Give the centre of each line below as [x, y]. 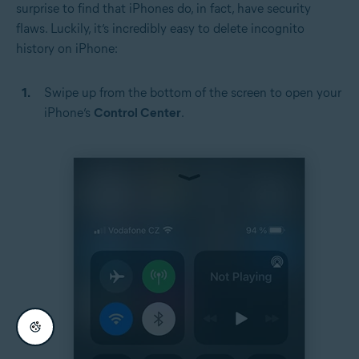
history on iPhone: [67, 49]
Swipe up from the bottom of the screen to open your [193, 93]
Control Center [137, 113]
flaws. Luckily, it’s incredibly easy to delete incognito [160, 29]
